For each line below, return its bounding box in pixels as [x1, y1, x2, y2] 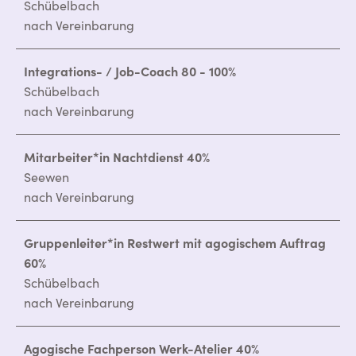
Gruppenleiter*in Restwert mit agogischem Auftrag [24, 234, 326, 251]
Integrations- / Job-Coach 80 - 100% [24, 62, 236, 79]
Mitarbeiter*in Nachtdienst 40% [24, 148, 210, 165]
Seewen [24, 168, 69, 185]
